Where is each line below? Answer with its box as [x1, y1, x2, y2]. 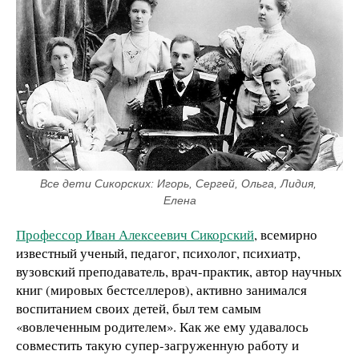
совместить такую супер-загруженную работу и [16, 335, 299, 354]
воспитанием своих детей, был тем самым [16, 298, 261, 317]
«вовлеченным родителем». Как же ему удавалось [16, 317, 309, 336]
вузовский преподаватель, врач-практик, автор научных [16, 261, 342, 280]
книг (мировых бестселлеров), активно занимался [16, 280, 307, 299]
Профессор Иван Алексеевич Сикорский [16, 224, 254, 244]
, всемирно [254, 224, 317, 244]
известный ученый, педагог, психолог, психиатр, [16, 243, 301, 262]
